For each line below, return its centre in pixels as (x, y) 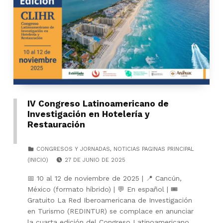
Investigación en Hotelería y (88, 114)
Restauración (56, 125)
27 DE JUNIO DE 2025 (95, 160)
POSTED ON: (82, 155)
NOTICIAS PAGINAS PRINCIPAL (154, 149)
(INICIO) (38, 160)
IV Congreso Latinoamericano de (98, 104)
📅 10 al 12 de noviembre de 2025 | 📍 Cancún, (104, 178)
